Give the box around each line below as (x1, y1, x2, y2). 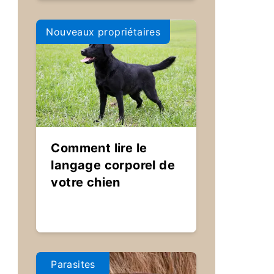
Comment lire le (51, 141, 147, 155)
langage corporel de (51, 158, 176, 172)
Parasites (51, 258, 95, 270)
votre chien (51, 175, 120, 190)
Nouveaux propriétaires (46, 26, 161, 38)
